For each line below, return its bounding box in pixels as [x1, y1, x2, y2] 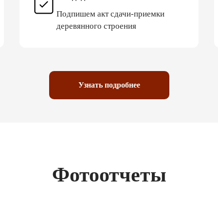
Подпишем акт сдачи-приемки [56, 9, 164, 18]
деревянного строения [56, 21, 136, 31]
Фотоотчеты [52, 163, 166, 186]
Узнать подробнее [78, 80, 140, 89]
